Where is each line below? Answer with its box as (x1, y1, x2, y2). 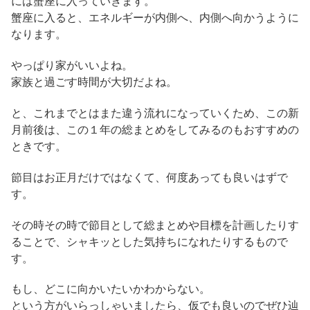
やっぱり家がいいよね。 (11, 60, 133, 72)
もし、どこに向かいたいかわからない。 (11, 283, 210, 295)
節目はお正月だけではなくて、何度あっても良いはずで (11, 171, 288, 183)
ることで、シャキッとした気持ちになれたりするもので (11, 235, 288, 248)
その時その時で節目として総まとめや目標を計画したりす (11, 219, 299, 231)
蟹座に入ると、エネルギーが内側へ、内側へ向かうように (11, 12, 299, 24)
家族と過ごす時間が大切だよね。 (11, 76, 177, 89)
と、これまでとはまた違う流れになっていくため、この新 (11, 107, 299, 119)
